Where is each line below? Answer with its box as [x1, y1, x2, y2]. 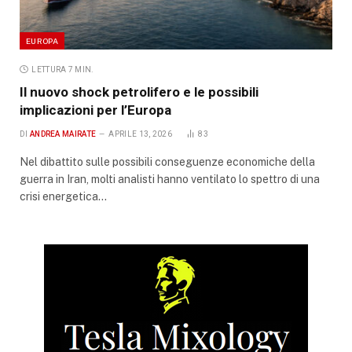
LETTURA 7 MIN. [31, 64, 94, 74]
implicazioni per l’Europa [20, 101, 171, 118]
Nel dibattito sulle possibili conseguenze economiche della [20, 155, 315, 168]
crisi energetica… [20, 189, 107, 203]
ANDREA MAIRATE [29, 129, 97, 138]
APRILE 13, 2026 [108, 129, 172, 138]
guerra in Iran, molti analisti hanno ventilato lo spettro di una [20, 172, 320, 185]
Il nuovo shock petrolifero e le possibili [20, 83, 258, 100]
